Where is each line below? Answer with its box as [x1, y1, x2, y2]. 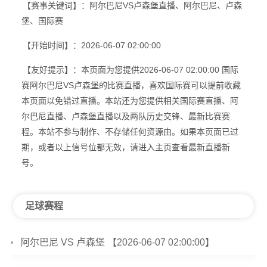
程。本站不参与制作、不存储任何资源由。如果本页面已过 [21, 127, 238, 136]
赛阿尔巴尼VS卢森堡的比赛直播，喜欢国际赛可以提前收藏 [21, 80, 241, 90]
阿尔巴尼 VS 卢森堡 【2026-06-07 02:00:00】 [20, 237, 215, 248]
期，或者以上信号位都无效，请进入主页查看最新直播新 [21, 142, 230, 152]
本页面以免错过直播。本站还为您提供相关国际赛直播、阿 [21, 96, 238, 105]
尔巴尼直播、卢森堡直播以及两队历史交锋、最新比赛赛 [21, 111, 230, 121]
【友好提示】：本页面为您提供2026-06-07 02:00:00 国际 [22, 65, 238, 74]
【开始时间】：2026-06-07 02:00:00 [22, 41, 161, 50]
